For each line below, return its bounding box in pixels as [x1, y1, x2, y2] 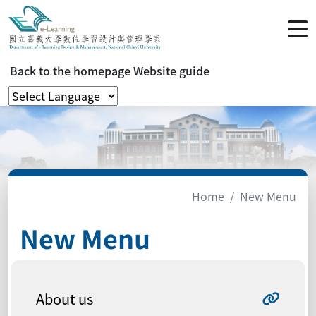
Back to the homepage [10, 61, 130, 79]
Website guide [133, 61, 209, 79]
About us [36, 288, 93, 309]
